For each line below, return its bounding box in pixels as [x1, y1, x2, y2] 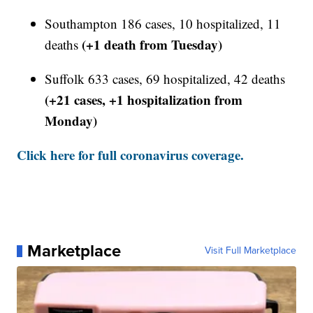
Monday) [45, 111, 98, 131]
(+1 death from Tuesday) [82, 35, 223, 54]
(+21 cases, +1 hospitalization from [45, 90, 243, 110]
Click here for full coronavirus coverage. [17, 145, 245, 165]
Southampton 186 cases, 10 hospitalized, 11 [45, 15, 282, 33]
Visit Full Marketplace [204, 243, 296, 259]
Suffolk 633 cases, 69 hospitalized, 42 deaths [45, 70, 286, 88]
